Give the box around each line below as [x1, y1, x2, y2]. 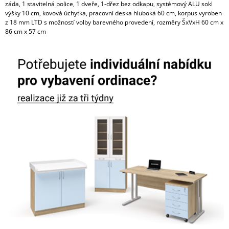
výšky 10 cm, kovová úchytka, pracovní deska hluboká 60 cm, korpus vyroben [5, 8, 222, 17]
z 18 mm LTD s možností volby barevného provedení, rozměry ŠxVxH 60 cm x [5, 17, 223, 27]
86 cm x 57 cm [5, 27, 46, 36]
